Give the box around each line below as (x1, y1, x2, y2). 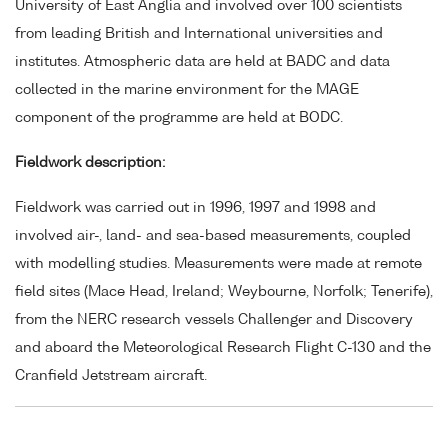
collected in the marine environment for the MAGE (15, 82, 359, 97)
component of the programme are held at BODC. (15, 110, 343, 125)
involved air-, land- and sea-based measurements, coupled (15, 228, 411, 243)
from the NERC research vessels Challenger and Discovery (15, 312, 413, 327)
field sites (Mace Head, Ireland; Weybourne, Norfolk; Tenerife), (15, 284, 433, 299)
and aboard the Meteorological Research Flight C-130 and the (15, 340, 431, 355)
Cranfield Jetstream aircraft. (15, 368, 207, 383)
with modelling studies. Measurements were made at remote (15, 256, 422, 271)
